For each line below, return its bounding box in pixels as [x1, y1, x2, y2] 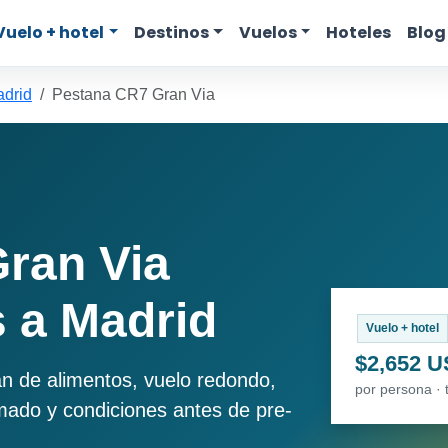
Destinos [134, 21, 210, 44]
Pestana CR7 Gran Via [52, 86, 215, 103]
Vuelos [238, 21, 297, 44]
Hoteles [326, 21, 392, 44]
